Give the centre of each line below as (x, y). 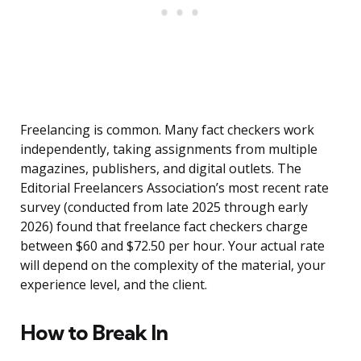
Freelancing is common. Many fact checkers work (167, 130)
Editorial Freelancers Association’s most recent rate (174, 188)
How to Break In (94, 333)
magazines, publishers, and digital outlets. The (161, 169)
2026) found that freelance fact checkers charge (164, 227)
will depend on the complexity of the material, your (173, 266)
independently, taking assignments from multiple (169, 149)
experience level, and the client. (114, 285)
